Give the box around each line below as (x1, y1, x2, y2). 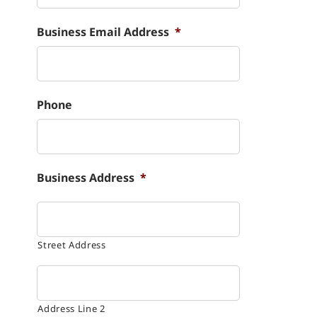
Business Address (37, 170, 135, 186)
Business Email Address (37, 24, 170, 40)
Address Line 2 (38, 302, 105, 316)
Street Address (38, 238, 106, 252)
